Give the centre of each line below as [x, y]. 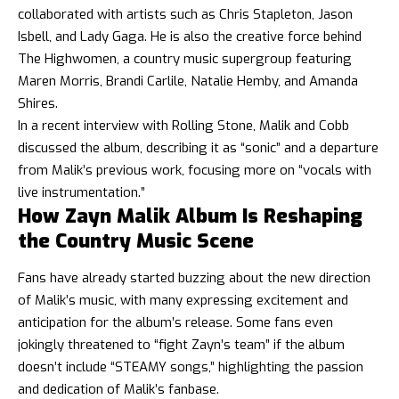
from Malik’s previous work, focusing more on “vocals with [195, 170]
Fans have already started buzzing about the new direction [194, 278]
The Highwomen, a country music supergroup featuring [185, 58]
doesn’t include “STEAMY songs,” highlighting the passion [191, 367]
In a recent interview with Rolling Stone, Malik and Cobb [183, 125]
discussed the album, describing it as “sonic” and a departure [198, 147]
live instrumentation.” [81, 192]
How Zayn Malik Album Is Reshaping [190, 216]
